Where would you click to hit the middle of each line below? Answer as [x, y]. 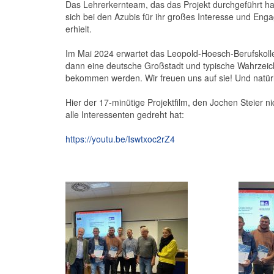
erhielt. [79, 29]
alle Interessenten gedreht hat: [125, 114]
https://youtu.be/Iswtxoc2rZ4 [120, 139]
